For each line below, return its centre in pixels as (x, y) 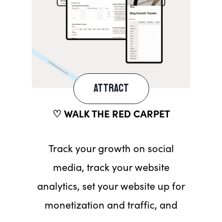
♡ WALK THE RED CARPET (111, 113)
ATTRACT (111, 88)
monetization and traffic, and (111, 204)
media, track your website (111, 166)
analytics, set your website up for (111, 185)
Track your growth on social (111, 148)
